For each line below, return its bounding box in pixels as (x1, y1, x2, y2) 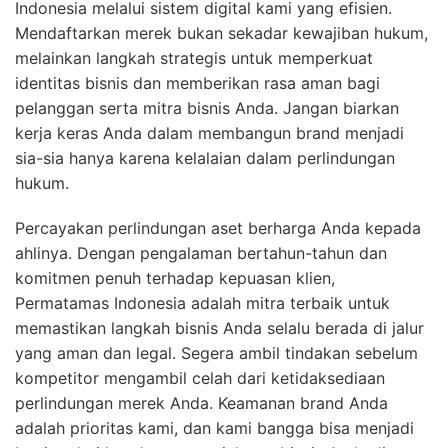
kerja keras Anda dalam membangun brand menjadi (15, 122, 404, 143)
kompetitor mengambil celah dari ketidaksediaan (15, 367, 385, 388)
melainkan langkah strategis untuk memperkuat (15, 47, 373, 68)
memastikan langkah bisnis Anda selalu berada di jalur (15, 317, 424, 338)
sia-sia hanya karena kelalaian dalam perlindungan (15, 147, 395, 168)
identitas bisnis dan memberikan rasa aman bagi (15, 72, 380, 93)
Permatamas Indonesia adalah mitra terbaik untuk (15, 292, 390, 313)
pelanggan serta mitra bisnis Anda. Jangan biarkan (15, 97, 399, 118)
